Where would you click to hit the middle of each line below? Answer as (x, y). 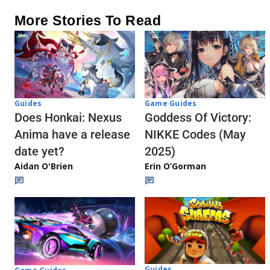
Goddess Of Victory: (198, 118)
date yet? (39, 152)
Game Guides (171, 104)
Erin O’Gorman (175, 166)
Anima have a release (72, 135)
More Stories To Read (88, 20)
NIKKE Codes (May (195, 135)
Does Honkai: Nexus (68, 118)
